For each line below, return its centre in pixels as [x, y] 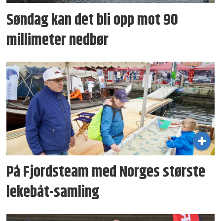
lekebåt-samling [53, 193]
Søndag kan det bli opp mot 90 [92, 20]
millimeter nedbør [58, 40]
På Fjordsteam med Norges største [106, 172]
